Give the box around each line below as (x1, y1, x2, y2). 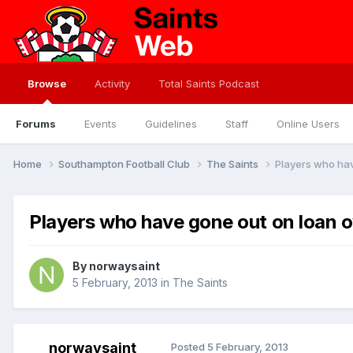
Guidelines (145, 117, 197, 130)
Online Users (277, 117, 340, 130)
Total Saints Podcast (158, 77, 259, 90)
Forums (16, 117, 56, 130)
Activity (95, 77, 130, 90)
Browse (28, 77, 66, 90)
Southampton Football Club (58, 157, 192, 170)
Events (84, 117, 117, 130)
